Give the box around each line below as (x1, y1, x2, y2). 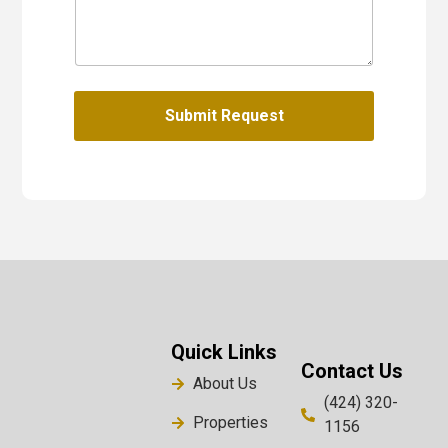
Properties (193, 412, 269, 432)
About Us (193, 373, 258, 393)
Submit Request (164, 105, 284, 125)
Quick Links (170, 339, 277, 364)
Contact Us (301, 358, 404, 383)
